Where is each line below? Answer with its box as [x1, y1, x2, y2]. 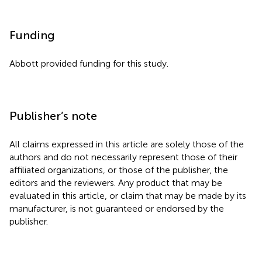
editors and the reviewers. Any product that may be [9, 177, 222, 188]
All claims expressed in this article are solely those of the [9, 138, 244, 150]
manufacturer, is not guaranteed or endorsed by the [9, 202, 224, 214]
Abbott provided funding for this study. [9, 57, 168, 69]
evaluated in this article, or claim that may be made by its [9, 189, 246, 201]
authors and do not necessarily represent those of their [9, 151, 237, 163]
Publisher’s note [9, 108, 97, 123]
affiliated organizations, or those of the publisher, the [9, 164, 228, 175]
